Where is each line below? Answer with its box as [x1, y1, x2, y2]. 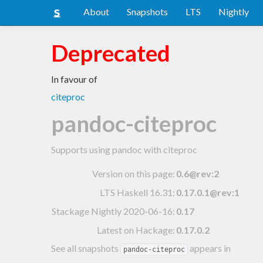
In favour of [51, 73, 97, 85]
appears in [188, 242, 231, 254]
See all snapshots [51, 242, 120, 254]
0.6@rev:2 [176, 167, 219, 179]
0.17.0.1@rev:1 [176, 186, 240, 198]
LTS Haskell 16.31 [100, 186, 173, 198]
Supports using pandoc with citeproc [51, 143, 197, 155]
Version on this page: [92, 167, 175, 179]
